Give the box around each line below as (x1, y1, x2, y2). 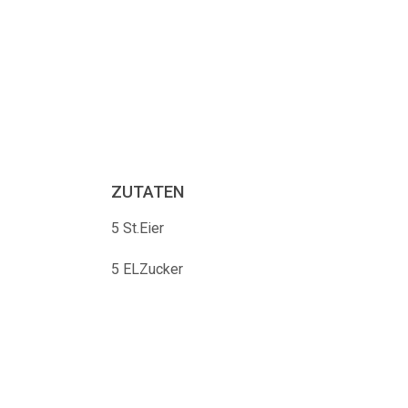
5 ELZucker (111, 260, 183, 278)
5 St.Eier (111, 219, 164, 237)
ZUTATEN (111, 182, 184, 201)
